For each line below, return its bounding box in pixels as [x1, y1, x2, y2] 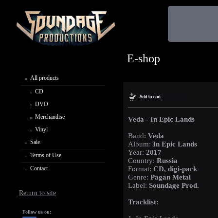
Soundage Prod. [149, 182, 199, 190]
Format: [128, 165, 153, 173]
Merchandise [35, 113, 65, 120]
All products [30, 74, 59, 81]
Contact [30, 164, 48, 172]
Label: [128, 182, 149, 190]
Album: [128, 140, 153, 148]
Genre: [128, 173, 150, 182]
